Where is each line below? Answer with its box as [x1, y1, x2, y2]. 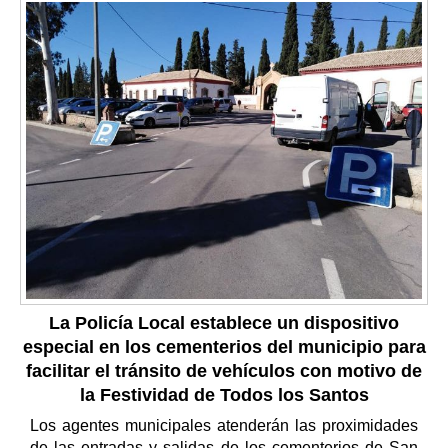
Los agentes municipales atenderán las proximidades [30, 416, 418, 434]
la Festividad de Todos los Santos [79, 384, 369, 405]
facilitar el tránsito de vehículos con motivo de [26, 360, 422, 381]
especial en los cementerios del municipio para [22, 336, 426, 357]
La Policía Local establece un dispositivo [49, 312, 399, 333]
